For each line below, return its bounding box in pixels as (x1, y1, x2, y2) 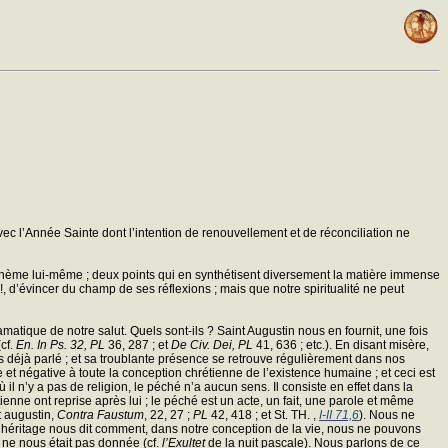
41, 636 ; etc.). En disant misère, (253, 337, 429, 352)
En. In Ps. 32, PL (16, 337, 105, 352)
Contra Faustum (57, 407, 144, 422)
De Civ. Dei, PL (171, 337, 253, 352)
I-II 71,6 (319, 407, 359, 422)
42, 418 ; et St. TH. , (208, 407, 319, 422)
